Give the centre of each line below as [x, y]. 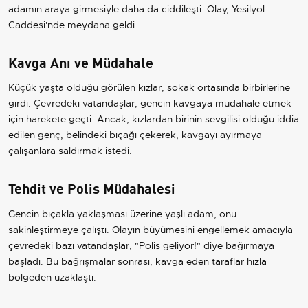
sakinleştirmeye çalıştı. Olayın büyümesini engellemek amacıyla [151, 230]
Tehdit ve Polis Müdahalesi [92, 188]
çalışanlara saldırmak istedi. [70, 151]
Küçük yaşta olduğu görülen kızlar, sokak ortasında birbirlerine [149, 88]
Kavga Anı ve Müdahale [81, 61]
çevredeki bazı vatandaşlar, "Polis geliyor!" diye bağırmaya [141, 246]
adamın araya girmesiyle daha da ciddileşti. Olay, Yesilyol [136, 9]
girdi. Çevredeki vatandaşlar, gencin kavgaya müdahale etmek [150, 103]
